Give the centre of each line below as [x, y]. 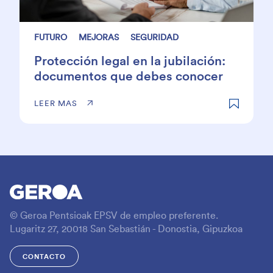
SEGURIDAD [154, 37]
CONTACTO [44, 257]
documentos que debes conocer [129, 76]
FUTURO [51, 37]
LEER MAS [56, 103]
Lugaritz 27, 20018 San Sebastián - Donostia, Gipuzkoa [126, 229]
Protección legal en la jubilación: [130, 61]
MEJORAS [99, 37]
